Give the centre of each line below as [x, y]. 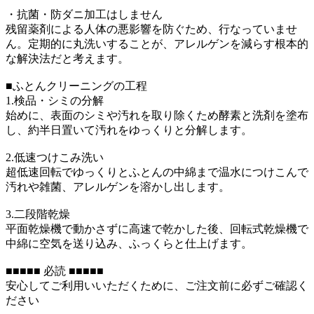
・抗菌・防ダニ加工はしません [84, 14]
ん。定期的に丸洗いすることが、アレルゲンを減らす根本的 [157, 43]
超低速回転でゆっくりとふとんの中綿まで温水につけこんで [157, 172]
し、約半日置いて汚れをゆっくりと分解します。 [129, 130]
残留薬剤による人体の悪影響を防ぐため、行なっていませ [151, 29]
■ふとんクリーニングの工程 [76, 86]
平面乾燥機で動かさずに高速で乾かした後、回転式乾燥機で [157, 228]
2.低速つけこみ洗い [55, 157]
